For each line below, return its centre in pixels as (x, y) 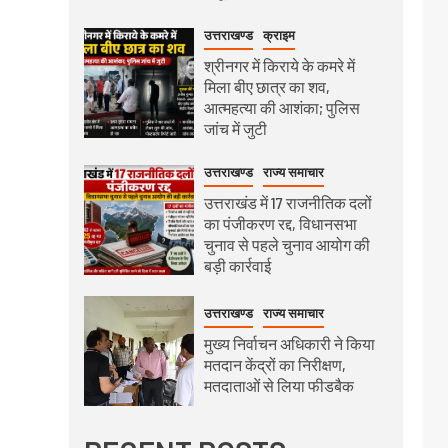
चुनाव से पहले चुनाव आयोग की (286, 244)
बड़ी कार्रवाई (237, 265)
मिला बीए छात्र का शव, (266, 86)
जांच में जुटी (235, 128)
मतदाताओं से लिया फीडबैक (278, 386)
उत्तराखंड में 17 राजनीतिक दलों (287, 202)
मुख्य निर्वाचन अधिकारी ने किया (289, 344)
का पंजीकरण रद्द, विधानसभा (280, 223)
